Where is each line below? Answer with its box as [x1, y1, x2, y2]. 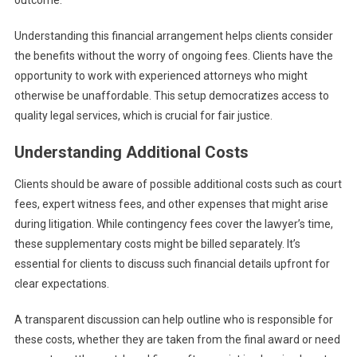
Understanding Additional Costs [14, 143, 249, 163]
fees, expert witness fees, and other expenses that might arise [14, 198, 328, 211]
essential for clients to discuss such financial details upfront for [14, 257, 330, 271]
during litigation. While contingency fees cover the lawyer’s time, [14, 218, 333, 231]
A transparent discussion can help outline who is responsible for [14, 313, 333, 327]
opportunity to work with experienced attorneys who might [14, 69, 308, 83]
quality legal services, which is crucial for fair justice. [14, 109, 273, 123]
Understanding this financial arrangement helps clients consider [14, 29, 333, 43]
